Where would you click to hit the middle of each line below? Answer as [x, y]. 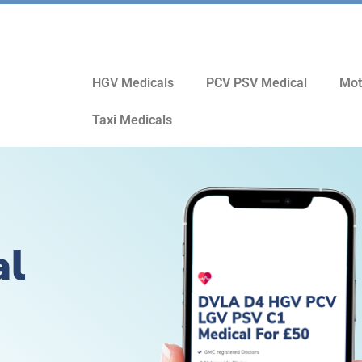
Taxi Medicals [133, 120]
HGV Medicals [133, 83]
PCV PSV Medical [257, 83]
